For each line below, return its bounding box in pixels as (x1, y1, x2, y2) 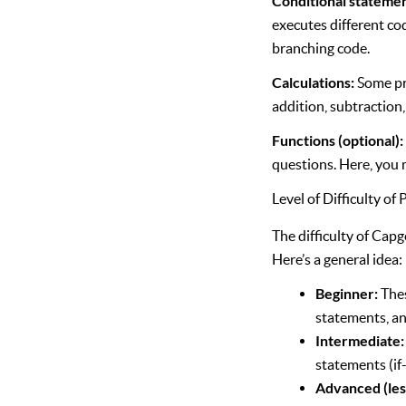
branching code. (272, 40, 371, 57)
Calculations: (272, 73, 355, 92)
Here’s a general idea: (272, 251, 403, 268)
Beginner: (315, 285, 379, 303)
